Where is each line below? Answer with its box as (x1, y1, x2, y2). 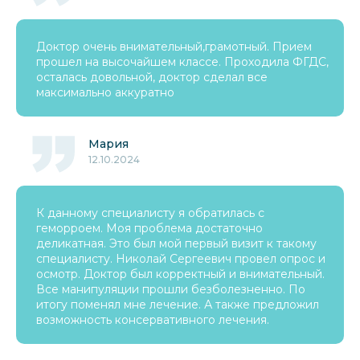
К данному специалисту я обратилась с (36, 206, 264, 220)
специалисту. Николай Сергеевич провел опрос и (36, 252, 325, 266)
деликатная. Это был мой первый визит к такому (36, 236, 317, 251)
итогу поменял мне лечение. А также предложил (36, 297, 319, 312)
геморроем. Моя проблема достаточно (36, 221, 263, 235)
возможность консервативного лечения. (36, 313, 269, 327)
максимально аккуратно (36, 85, 174, 100)
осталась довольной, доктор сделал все (36, 70, 268, 84)
